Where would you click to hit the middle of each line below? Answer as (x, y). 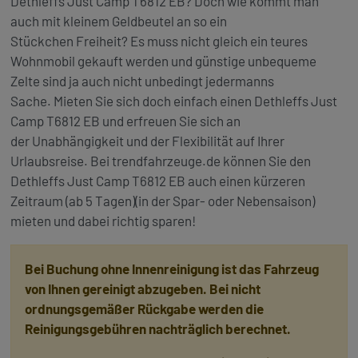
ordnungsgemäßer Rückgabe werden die (144, 309)
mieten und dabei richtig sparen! (104, 221)
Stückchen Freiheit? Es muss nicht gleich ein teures (159, 41)
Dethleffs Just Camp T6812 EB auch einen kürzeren (157, 181)
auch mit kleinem (60, 21)
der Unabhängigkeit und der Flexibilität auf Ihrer (147, 141)
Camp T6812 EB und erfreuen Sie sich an (125, 121)
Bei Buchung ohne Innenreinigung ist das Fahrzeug (171, 269)
